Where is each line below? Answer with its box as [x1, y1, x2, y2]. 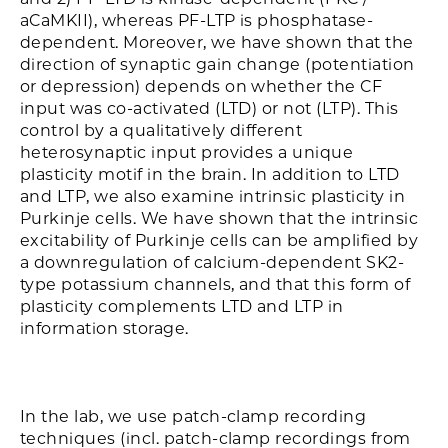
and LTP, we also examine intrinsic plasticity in [20, 187, 406, 206]
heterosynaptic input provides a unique [20, 143, 354, 162]
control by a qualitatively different [20, 121, 303, 140]
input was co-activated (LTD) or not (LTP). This [20, 99, 399, 118]
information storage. [20, 319, 189, 338]
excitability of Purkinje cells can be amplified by [20, 231, 419, 250]
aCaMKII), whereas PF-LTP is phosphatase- [20, 11, 374, 30]
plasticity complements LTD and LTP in [20, 297, 344, 316]
